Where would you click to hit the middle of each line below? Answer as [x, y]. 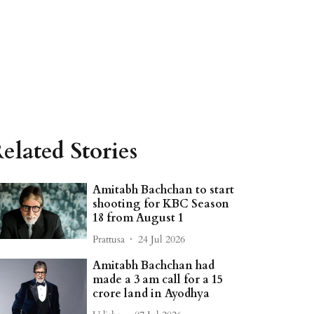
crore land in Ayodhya [151, 294]
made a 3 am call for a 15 [158, 280]
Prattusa [109, 239]
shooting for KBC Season [161, 204]
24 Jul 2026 [162, 239]
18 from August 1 [138, 218]
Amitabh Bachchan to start [164, 190]
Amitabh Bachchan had [154, 266]
